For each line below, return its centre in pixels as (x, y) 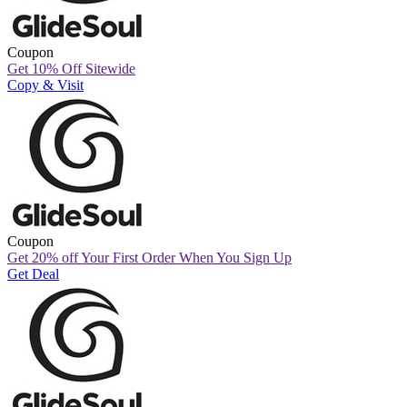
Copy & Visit (45, 84)
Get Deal (33, 273)
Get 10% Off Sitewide (71, 68)
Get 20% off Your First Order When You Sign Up (149, 257)
